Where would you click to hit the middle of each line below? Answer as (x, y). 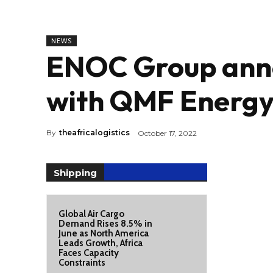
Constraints (82, 263)
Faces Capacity (89, 253)
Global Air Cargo (91, 214)
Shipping (75, 173)
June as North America (104, 233)
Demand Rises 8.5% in (105, 224)
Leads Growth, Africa (101, 243)
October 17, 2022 (167, 133)
